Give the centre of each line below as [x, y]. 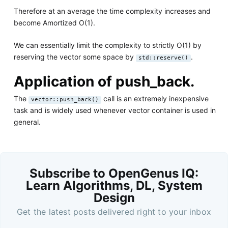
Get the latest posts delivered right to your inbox [114, 212]
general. [27, 122]
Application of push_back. [104, 82]
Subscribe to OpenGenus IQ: [114, 174]
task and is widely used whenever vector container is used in [115, 110]
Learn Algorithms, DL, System [114, 186]
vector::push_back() [65, 99]
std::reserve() [163, 58]
